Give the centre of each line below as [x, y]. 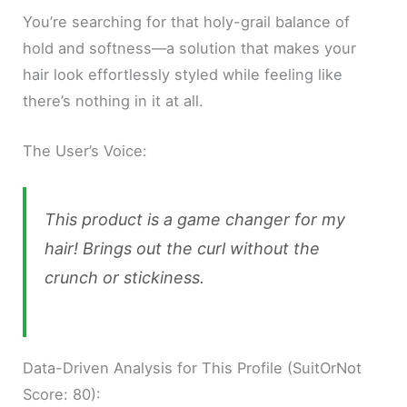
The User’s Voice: [85, 151]
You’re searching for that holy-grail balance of [187, 21]
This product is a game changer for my [195, 219]
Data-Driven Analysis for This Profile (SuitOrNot [193, 367]
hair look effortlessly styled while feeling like [183, 74]
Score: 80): [62, 394]
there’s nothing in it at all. [114, 100]
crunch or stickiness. [125, 277]
